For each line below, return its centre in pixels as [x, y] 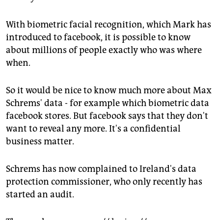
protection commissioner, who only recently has [104, 182]
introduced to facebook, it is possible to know [98, 38]
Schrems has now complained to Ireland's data [101, 169]
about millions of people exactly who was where [104, 50]
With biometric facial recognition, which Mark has [109, 25]
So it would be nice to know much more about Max [109, 91]
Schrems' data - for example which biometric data [108, 103]
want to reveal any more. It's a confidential [93, 129]
